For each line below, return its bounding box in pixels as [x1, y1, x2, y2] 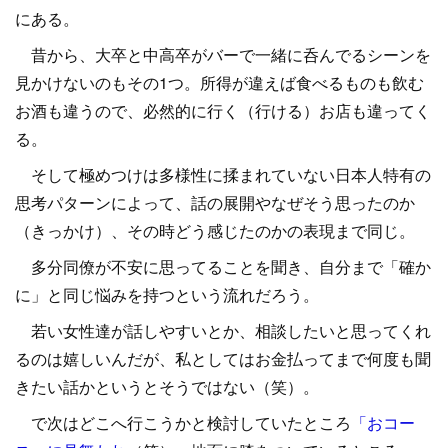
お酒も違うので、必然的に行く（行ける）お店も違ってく [15, 99, 431, 122]
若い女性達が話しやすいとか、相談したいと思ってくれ [15, 319, 431, 342]
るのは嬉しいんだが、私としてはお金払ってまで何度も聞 [15, 347, 431, 370]
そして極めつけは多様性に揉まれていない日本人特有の [15, 163, 431, 186]
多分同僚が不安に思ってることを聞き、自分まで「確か [15, 255, 431, 278]
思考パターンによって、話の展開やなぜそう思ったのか [15, 191, 415, 214]
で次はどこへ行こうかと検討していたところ [15, 411, 351, 434]
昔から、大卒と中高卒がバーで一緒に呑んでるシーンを [15, 43, 431, 66]
